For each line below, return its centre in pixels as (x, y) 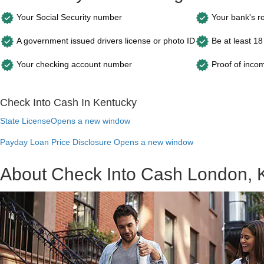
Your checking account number (74, 64)
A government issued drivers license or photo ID (106, 40)
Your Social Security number (69, 17)
